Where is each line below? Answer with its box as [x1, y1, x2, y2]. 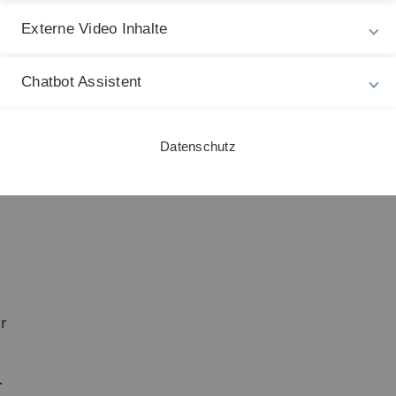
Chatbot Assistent [21, 73, 142, 90]
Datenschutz [160, 139, 236, 154]
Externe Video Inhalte [21, 20, 168, 37]
